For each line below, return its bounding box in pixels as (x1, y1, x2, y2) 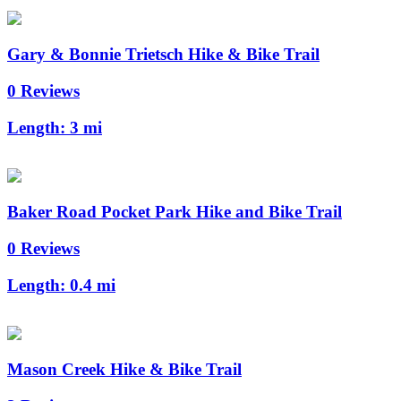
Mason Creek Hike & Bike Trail (7, 360, 242, 380)
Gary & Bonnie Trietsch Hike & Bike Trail (7, 45, 320, 64)
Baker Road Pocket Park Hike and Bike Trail (7, 202, 342, 222)
